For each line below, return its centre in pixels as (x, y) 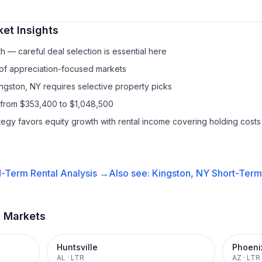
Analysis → (83, 173)
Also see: (130, 173)
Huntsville (77, 247)
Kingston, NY (180, 173)
